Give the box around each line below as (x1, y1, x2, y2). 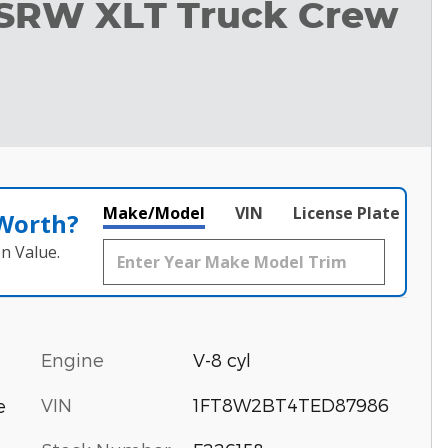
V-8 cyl (192, 349, 251, 371)
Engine (41, 349, 104, 371)
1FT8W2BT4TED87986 (192, 394, 389, 416)
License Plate (293, 202, 400, 225)
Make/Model (103, 202, 205, 225)
